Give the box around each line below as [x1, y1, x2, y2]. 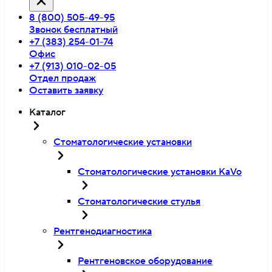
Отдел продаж [29, 72, 96, 84]
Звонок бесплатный [29, 24, 118, 36]
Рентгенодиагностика [53, 225, 152, 237]
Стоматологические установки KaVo [78, 166, 242, 178]
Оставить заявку [29, 84, 103, 97]
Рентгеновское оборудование [78, 255, 212, 267]
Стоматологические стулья [78, 195, 200, 208]
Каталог [29, 106, 66, 118]
